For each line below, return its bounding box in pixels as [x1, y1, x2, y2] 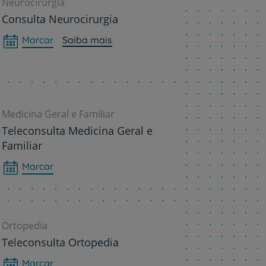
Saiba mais [62, 33, 112, 46]
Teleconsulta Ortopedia [1, 235, 119, 249]
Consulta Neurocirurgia [1, 11, 118, 26]
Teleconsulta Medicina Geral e [1, 123, 153, 138]
